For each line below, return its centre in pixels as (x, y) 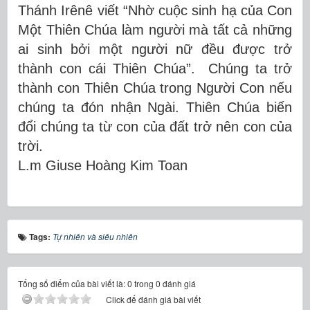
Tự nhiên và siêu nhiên (95, 236)
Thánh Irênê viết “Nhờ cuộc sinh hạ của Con (155, 10)
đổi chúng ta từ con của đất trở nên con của (155, 126)
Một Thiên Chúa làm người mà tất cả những (155, 29)
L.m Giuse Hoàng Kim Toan (103, 165)
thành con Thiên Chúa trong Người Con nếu (155, 88)
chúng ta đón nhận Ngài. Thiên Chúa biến (155, 107)
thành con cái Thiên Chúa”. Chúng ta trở (155, 68)
